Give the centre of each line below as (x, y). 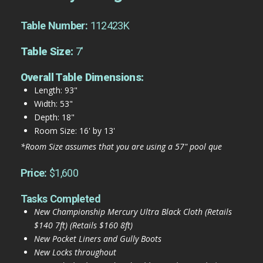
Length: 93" (55, 90)
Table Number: (55, 25)
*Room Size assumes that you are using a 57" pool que (121, 147)
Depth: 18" (54, 117)
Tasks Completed (60, 199)
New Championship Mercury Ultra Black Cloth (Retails (133, 212)
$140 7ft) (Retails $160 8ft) (83, 225)
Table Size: (48, 51)
